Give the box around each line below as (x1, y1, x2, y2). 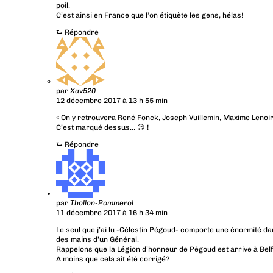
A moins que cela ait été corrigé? (56, 255, 169, 264)
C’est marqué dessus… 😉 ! (56, 123, 149, 132)
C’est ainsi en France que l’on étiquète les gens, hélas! (56, 11, 243, 20)
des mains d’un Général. (56, 235, 139, 244)
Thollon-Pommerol (70, 199, 133, 208)
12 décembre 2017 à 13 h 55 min (56, 96, 168, 105)
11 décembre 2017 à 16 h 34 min (56, 208, 168, 218)
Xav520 (70, 87, 96, 96)
